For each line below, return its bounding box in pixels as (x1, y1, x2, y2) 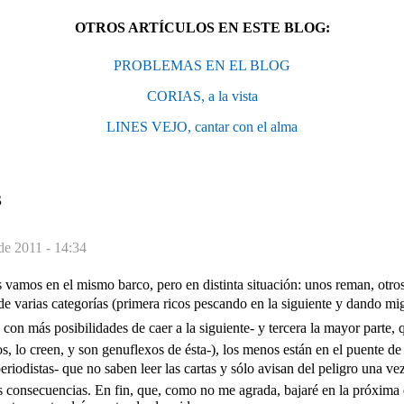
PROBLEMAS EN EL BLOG (114, 57, 290, 73)
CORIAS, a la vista (146, 87, 258, 104)
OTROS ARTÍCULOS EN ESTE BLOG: (74, 19, 330, 35)
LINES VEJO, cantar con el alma (106, 118, 298, 134)
